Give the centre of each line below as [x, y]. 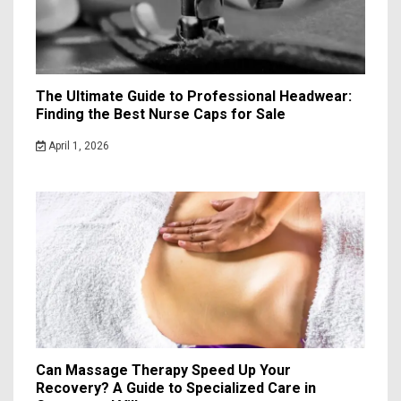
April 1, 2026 [77, 146]
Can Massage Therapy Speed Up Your [163, 371]
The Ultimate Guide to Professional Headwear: [194, 97]
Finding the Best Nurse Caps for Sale [161, 115]
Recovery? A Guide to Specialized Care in [176, 388]
